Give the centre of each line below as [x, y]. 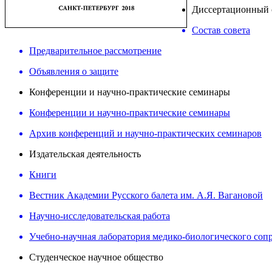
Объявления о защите [74, 71]
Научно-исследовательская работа [100, 216]
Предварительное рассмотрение [95, 50]
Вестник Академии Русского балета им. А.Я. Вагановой [146, 195]
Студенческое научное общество [96, 257]
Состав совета [221, 30]
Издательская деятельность [85, 154]
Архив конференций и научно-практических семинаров [145, 133]
